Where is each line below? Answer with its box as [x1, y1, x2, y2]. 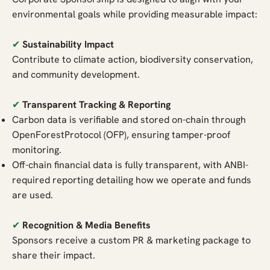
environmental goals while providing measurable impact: [12, 7, 258, 20]
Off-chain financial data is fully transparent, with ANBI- [12, 158, 249, 171]
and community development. [12, 67, 140, 81]
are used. [12, 188, 54, 201]
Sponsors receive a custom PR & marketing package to [12, 233, 251, 246]
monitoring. [12, 143, 62, 156]
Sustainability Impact [22, 37, 115, 51]
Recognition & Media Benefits [22, 218, 151, 231]
